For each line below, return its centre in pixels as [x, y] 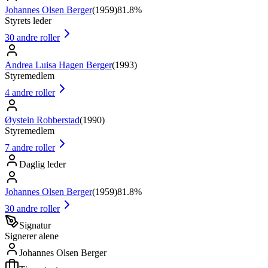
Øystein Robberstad [42, 120]
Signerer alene [32, 236]
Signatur [35, 225]
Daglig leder [42, 164]
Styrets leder [28, 20]
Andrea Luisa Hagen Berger [58, 65]
